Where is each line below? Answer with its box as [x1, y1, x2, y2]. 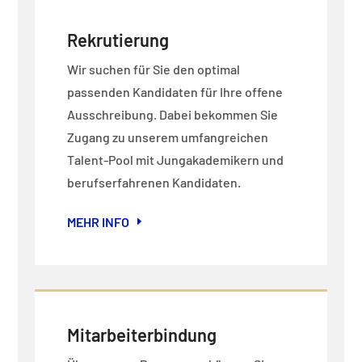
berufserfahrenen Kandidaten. [66, 174, 241, 190]
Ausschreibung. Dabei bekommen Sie [66, 106, 278, 122]
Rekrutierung [66, 28, 169, 50]
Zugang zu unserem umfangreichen [66, 128, 268, 145]
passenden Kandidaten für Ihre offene [66, 83, 283, 99]
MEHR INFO [66, 213, 129, 229]
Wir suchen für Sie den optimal [66, 61, 240, 77]
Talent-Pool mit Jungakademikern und [66, 151, 284, 167]
